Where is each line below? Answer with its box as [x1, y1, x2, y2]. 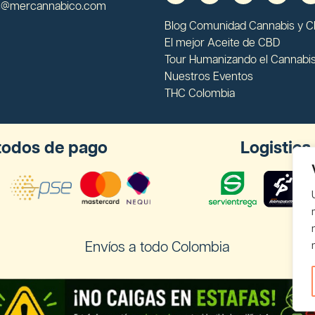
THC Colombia [165, 87, 235, 100]
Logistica [240, 140, 311, 157]
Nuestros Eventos [165, 70, 253, 83]
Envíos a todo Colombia [85, 240, 230, 255]
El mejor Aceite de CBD [165, 37, 280, 49]
